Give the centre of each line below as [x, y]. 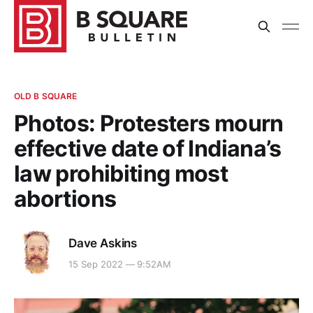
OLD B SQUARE [46, 96]
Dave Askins [103, 243]
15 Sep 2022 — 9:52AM [120, 264]
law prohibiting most [121, 174]
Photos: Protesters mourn [149, 123]
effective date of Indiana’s [148, 148]
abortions [65, 199]
